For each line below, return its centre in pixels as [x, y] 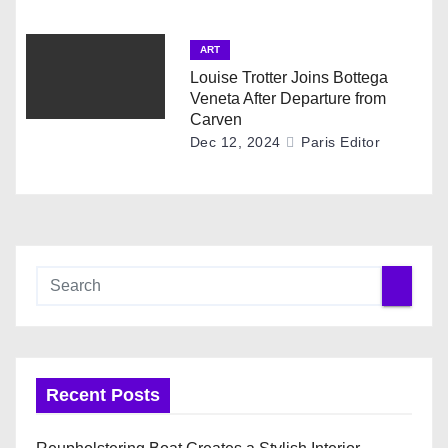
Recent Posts [103, 395]
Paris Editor [338, 142]
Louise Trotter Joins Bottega [288, 78]
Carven [215, 120]
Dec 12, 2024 [235, 142]
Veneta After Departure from [287, 99]
